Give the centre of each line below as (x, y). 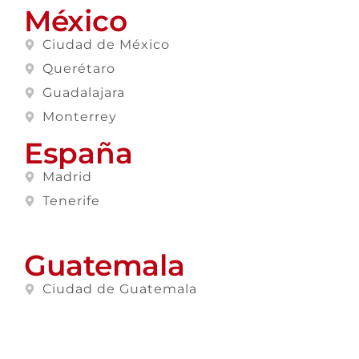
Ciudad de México (106, 45)
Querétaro (79, 69)
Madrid (67, 177)
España (79, 153)
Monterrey (79, 117)
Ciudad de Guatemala (119, 289)
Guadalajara (83, 93)
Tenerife (71, 201)
